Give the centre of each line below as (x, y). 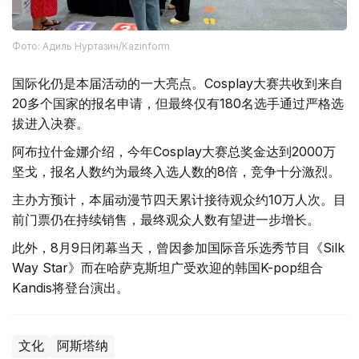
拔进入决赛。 (50, 123)
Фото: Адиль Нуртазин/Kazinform (91, 46)
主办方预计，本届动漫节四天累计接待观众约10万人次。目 (179, 199)
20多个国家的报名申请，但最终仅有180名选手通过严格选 (178, 103)
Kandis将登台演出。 (71, 287)
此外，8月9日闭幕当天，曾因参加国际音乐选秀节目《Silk (178, 247)
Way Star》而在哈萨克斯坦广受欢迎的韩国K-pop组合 (167, 267)
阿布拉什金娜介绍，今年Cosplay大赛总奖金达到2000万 (174, 151)
